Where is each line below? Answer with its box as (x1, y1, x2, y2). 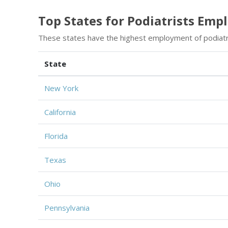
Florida (44, 130, 68, 141)
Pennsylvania (44, 202, 90, 213)
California (44, 106, 76, 117)
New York (44, 82, 78, 93)
